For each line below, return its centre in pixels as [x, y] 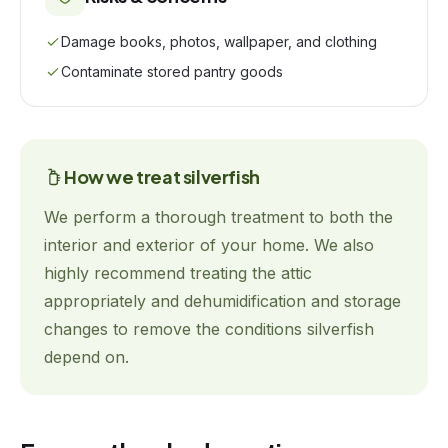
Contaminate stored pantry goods [172, 71]
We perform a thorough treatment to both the [218, 217]
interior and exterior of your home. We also [209, 245]
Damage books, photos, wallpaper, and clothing [219, 41]
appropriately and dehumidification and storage [222, 301]
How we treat [123, 176]
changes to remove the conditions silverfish [209, 329]
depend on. [86, 357]
